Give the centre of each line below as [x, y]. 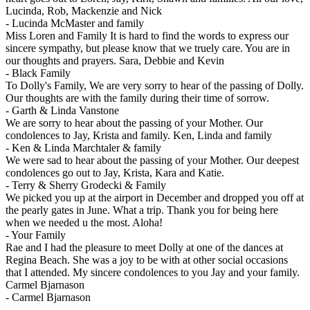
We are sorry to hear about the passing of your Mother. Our [134, 123]
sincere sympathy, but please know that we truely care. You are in [148, 48]
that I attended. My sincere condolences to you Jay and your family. [153, 273]
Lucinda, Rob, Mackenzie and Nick [84, 11]
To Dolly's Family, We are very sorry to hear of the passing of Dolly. [155, 86]
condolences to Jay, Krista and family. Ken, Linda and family [139, 136]
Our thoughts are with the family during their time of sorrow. [137, 98]
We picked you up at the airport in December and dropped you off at [155, 198]
